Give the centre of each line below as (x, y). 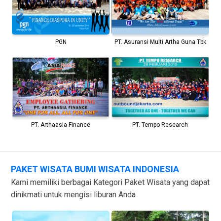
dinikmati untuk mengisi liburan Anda (74, 194)
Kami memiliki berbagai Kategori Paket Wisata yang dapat (110, 182)
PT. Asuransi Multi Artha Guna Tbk (160, 42)
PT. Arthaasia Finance (61, 125)
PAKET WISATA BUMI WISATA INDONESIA (95, 169)
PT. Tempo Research (160, 125)
